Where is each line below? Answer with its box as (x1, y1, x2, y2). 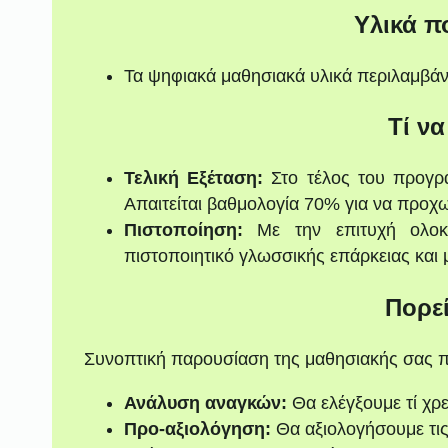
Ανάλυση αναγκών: (123, 393, 287, 414)
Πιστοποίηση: (123, 220, 243, 241)
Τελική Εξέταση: (123, 168, 264, 189)
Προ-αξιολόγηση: (123, 419, 271, 440)
